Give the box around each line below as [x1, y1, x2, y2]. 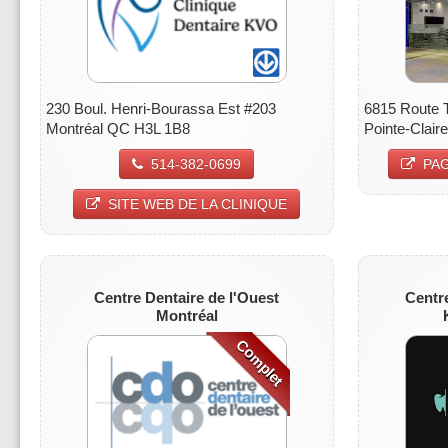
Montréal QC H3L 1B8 [46, 119, 190, 137]
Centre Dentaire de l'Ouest [94, 288, 280, 306]
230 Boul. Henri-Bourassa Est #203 [46, 99, 276, 117]
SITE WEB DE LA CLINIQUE [108, 195, 288, 212]
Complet [233, 335, 287, 390]
